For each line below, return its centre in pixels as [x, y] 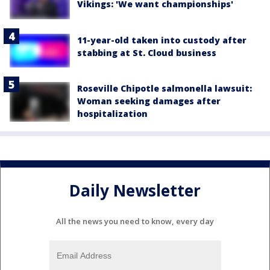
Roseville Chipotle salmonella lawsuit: [165, 88]
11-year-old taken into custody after [162, 40]
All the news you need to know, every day [135, 221]
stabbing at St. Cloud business [147, 52]
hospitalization [112, 113]
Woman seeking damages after [149, 101]
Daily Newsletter [135, 190]
